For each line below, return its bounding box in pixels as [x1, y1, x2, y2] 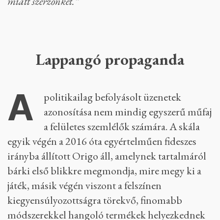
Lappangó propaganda [45, 49, 184, 70]
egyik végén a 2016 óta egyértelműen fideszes [7, 134, 196, 148]
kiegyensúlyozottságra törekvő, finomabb [7, 193, 182, 207]
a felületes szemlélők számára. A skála [44, 119, 200, 134]
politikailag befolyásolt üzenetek [44, 90, 181, 104]
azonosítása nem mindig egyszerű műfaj [44, 105, 212, 119]
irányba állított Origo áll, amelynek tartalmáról [7, 149, 206, 163]
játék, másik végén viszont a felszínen [7, 178, 162, 192]
